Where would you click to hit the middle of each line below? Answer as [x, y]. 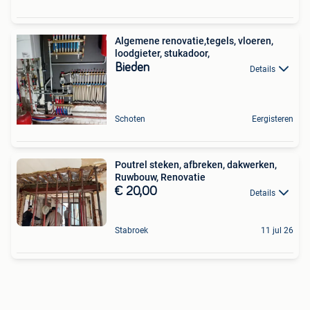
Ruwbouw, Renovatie [160, 177]
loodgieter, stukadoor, [162, 54]
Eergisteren [273, 119]
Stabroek [131, 230]
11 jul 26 [277, 230]
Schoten [130, 119]
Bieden [132, 68]
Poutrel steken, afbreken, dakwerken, [196, 165]
